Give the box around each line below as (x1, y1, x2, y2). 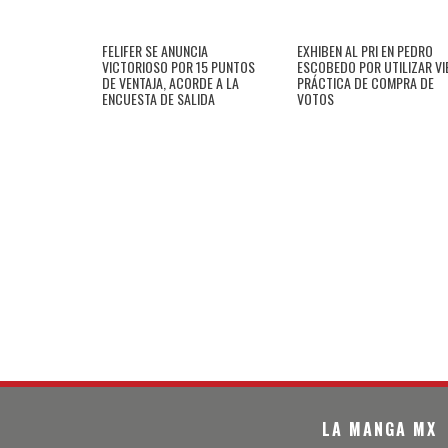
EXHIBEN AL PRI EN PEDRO (297, 39, 433, 61)
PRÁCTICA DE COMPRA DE (297, 71, 434, 93)
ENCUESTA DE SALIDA (102, 87, 215, 109)
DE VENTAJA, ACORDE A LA (102, 71, 239, 93)
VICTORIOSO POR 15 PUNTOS (102, 55, 255, 77)
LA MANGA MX (322, 417, 437, 442)
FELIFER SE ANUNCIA (102, 39, 208, 61)
